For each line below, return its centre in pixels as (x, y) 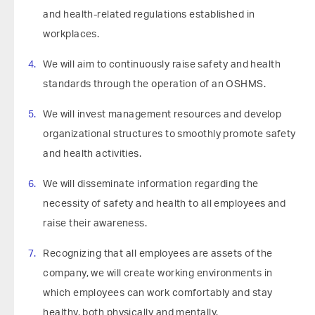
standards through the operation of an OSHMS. (155, 84)
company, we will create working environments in (158, 274)
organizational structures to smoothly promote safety (169, 134)
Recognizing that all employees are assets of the (158, 254)
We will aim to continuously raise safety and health (162, 65)
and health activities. (92, 154)
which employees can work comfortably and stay (158, 293)
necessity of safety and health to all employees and (165, 204)
